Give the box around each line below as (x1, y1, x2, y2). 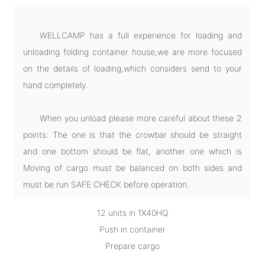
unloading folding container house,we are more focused (23, 46, 242, 57)
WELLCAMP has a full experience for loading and (40, 30, 242, 40)
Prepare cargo (105, 240, 160, 251)
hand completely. (23, 79, 88, 90)
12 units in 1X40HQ (96, 207, 169, 218)
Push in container (99, 224, 166, 234)
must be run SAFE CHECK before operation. (23, 179, 189, 189)
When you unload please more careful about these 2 (40, 112, 242, 123)
